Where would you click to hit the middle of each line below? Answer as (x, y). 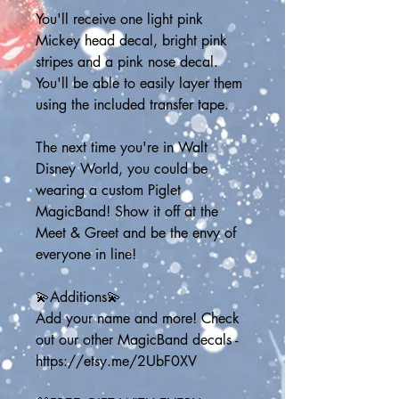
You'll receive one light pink (119, 19)
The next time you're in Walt (122, 147)
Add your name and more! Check (138, 318)
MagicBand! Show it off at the (127, 212)
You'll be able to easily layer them (139, 83)
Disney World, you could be (122, 169)
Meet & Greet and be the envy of (136, 233)
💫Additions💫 (78, 297)
